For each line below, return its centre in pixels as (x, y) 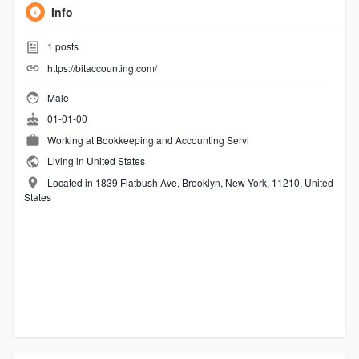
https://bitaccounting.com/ (102, 67)
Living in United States (95, 161)
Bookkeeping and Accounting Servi (172, 139)
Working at (71, 139)
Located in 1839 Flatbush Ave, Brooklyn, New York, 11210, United (190, 182)
